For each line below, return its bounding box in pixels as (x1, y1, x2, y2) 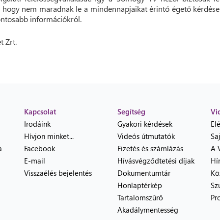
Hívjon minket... (24, 131, 74, 141)
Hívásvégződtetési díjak (117, 156, 194, 165)
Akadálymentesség (117, 205, 178, 215)
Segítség (117, 107, 145, 116)
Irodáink (24, 119, 51, 129)
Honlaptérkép (117, 180, 162, 190)
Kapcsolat (24, 107, 56, 116)
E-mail (24, 156, 45, 165)
